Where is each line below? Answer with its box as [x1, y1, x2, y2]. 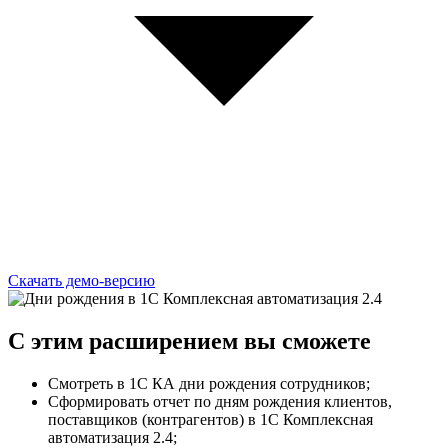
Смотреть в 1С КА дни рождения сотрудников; [48, 375, 370, 393]
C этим [8, 328, 89, 355]
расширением [89, 328, 238, 355]
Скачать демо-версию [8, 272, 155, 290]
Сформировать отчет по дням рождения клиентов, [48, 393, 392, 411]
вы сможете [238, 328, 371, 355]
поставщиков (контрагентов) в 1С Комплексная [48, 411, 373, 429]
